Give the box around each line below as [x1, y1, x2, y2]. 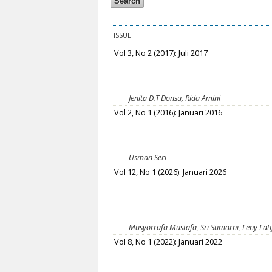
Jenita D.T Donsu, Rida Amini [129, 93, 220, 104]
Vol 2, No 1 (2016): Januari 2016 [114, 107, 223, 118]
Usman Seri [129, 152, 166, 163]
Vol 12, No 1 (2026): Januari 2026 [114, 167, 227, 178]
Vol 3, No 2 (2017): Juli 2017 [114, 48, 208, 59]
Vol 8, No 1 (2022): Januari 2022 [114, 237, 223, 248]
